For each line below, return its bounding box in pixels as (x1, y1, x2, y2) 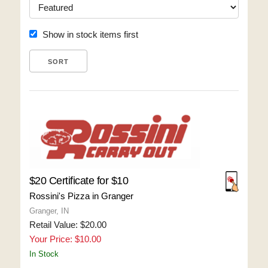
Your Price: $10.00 (29, 234, 101, 244)
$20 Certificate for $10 (29, 175, 129, 187)
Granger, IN (29, 206, 69, 215)
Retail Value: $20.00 (29, 220, 106, 230)
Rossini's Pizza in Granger (29, 191, 133, 201)
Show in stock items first (42, 29, 138, 39)
